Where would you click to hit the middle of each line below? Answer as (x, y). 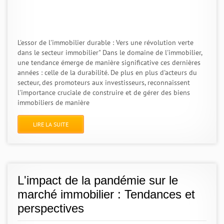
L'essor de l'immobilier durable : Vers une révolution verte (105, 42)
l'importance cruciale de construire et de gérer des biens (104, 92)
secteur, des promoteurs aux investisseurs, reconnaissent (104, 82)
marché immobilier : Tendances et (106, 194)
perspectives (51, 208)
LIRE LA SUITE (51, 124)
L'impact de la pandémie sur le (98, 180)
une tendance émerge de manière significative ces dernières (109, 62)
